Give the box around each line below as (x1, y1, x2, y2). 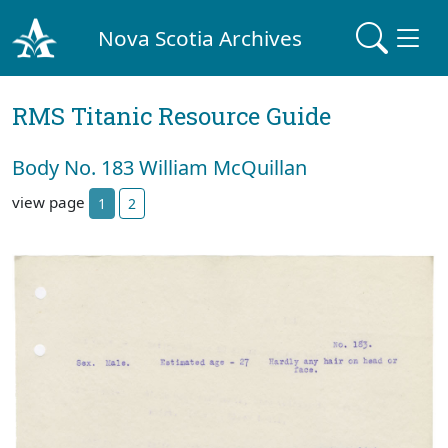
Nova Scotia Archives (98, 23, 303, 52)
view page (12, 191, 89, 212)
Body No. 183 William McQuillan (12, 154, 307, 181)
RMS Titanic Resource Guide (12, 100, 331, 132)
